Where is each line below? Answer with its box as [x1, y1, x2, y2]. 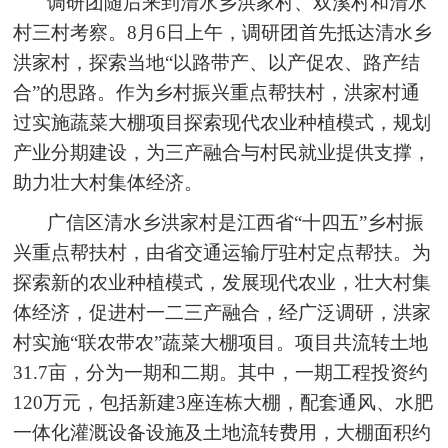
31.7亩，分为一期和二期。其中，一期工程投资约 [13, 361, 429, 383]
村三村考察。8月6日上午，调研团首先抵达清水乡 [13, 21, 433, 43]
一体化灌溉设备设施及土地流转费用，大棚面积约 [13, 421, 432, 443]
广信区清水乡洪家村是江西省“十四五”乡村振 [47, 211, 425, 233]
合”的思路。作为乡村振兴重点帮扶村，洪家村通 [13, 81, 421, 103]
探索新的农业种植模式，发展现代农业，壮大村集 [13, 271, 432, 293]
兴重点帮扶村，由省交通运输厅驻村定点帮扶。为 [13, 241, 432, 263]
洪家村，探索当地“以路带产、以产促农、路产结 [13, 51, 421, 73]
